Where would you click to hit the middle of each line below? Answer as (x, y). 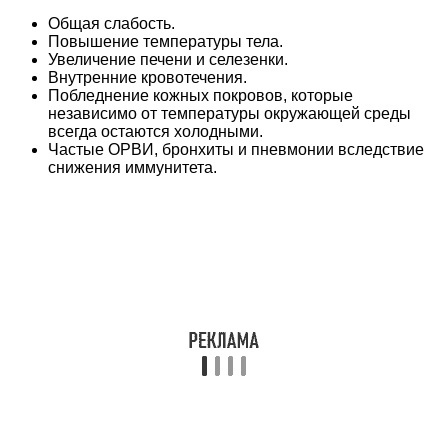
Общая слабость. (111, 23)
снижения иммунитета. (132, 167)
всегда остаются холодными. (155, 131)
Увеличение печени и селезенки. (168, 59)
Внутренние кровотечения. (147, 77)
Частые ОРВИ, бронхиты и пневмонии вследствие (236, 149)
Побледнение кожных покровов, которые (200, 95)
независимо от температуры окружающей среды (229, 113)
